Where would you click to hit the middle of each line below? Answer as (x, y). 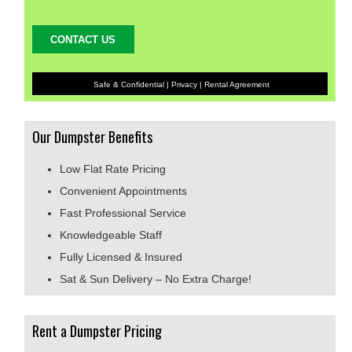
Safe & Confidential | (131, 85)
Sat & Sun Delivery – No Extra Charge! (156, 279)
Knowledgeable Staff (111, 235)
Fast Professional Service (123, 213)
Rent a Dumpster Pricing (97, 331)
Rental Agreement (236, 85)
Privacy (184, 85)
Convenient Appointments (123, 191)
